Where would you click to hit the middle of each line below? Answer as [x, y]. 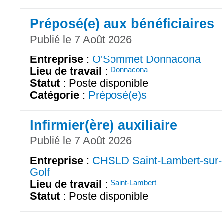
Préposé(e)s [117, 95]
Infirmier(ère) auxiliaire [104, 125]
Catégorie [55, 95]
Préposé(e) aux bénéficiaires [122, 23]
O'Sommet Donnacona [146, 59]
